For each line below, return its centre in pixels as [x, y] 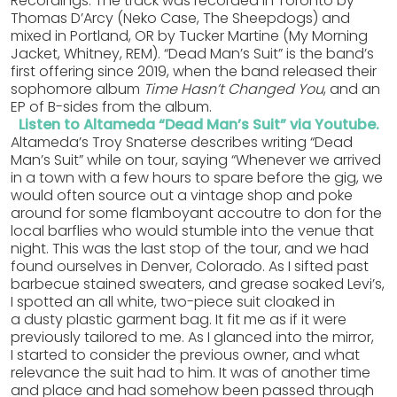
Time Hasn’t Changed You [234, 90]
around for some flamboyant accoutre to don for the [196, 214]
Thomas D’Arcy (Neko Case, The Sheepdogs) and [180, 19]
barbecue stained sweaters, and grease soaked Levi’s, [198, 284]
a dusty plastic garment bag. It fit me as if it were [179, 320]
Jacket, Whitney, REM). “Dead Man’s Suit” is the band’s [192, 54]
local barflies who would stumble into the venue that [192, 231]
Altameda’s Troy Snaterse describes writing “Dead [182, 143]
